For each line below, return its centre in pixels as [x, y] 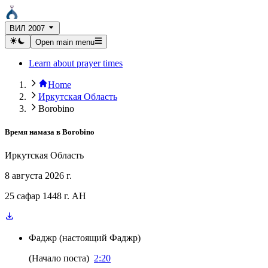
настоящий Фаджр [100, 238]
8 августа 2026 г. [38, 176]
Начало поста [59, 258]
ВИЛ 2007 [27, 29]
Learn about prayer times [76, 63]
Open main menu [65, 42]
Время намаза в [33, 132]
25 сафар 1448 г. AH [45, 196]
